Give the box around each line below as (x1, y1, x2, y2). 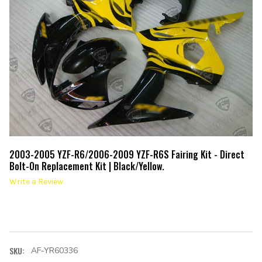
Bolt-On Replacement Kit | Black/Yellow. (9, 158, 164, 173)
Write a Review (9, 176, 63, 187)
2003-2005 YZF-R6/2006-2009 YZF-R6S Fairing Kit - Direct (9, 147, 244, 161)
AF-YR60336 (30, 244, 78, 256)
